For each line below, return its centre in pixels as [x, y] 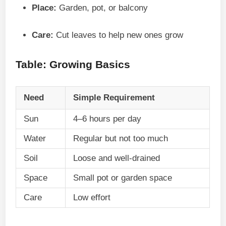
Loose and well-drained [117, 158]
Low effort [92, 197]
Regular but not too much [121, 138]
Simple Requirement [114, 97]
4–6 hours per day [107, 119]
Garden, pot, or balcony [102, 8]
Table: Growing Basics [73, 64]
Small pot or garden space [123, 178]
